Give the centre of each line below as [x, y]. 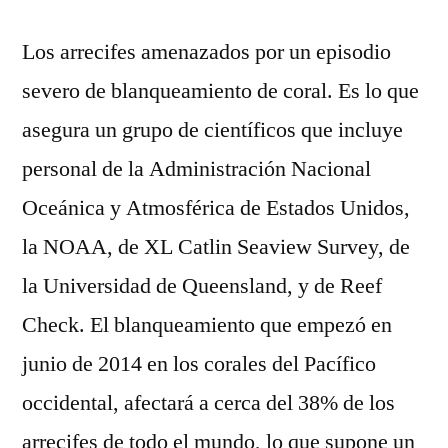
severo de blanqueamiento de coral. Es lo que [220, 91]
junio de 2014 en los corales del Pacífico [199, 364]
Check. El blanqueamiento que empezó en [207, 325]
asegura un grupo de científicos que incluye [212, 130]
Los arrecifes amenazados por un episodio [206, 52]
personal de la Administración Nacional [196, 169]
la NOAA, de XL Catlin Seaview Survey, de [216, 247]
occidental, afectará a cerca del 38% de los [208, 403]
